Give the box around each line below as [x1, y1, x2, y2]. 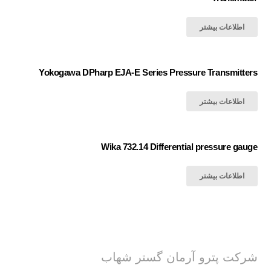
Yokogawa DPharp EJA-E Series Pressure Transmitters [39, 67, 258, 78]
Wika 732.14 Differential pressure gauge [101, 142, 258, 152]
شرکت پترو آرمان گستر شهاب [100, 250, 258, 264]
